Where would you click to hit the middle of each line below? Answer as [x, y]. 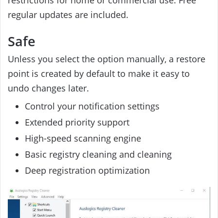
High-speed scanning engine [83, 138]
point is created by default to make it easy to [99, 74]
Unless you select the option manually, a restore [107, 59]
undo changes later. [48, 88]
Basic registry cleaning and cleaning [98, 154]
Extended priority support [77, 122]
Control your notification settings [92, 106]
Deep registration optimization [87, 171]
